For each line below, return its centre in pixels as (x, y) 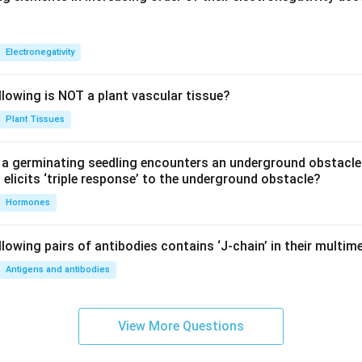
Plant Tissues (35, 119)
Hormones (28, 202)
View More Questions (181, 326)
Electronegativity (40, 52)
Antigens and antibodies (58, 269)
